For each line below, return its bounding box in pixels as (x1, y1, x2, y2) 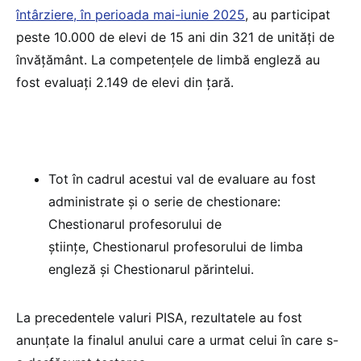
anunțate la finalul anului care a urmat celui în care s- (16, 331, 338, 348)
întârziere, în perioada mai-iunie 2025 (16, 6, 245, 23)
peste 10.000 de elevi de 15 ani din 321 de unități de (16, 28, 334, 45)
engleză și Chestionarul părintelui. (48, 260, 254, 277)
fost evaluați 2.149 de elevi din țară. (16, 73, 238, 90)
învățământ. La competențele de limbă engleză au (16, 51, 320, 68)
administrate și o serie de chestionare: (48, 193, 280, 210)
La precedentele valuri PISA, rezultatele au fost (16, 309, 302, 326)
